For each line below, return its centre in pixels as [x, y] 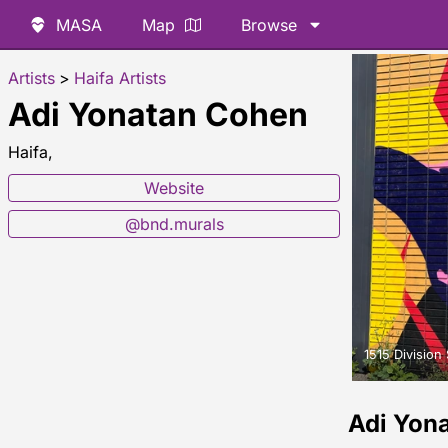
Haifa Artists [120, 78]
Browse [269, 25]
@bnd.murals [174, 224]
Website [174, 188]
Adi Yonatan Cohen [158, 114]
